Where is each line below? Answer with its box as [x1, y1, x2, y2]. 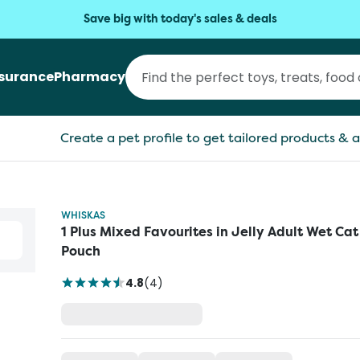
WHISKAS [61, 208, 105, 222]
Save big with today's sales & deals [83, 11, 277, 27]
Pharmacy [54, 67, 125, 86]
